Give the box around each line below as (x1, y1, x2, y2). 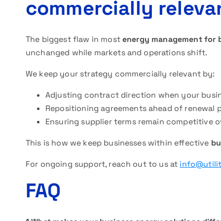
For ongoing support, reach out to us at (26, 159, 180, 169)
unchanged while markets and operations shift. (26, 47, 208, 58)
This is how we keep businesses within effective (26, 138, 211, 148)
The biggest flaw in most (26, 34, 122, 44)
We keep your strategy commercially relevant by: (26, 69, 215, 79)
